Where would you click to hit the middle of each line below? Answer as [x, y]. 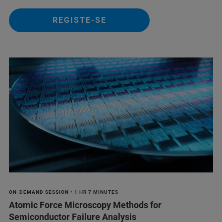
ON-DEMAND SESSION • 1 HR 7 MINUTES [64, 192]
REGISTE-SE [79, 20]
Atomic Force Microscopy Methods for [85, 205]
